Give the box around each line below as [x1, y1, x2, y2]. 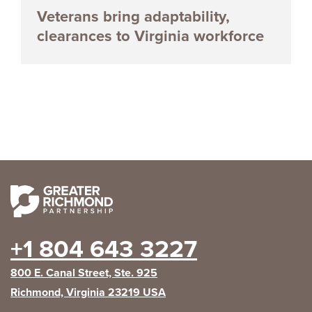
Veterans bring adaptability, [37, 5, 230, 28]
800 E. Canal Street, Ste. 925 [10, 264, 157, 281]
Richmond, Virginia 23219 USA [10, 283, 166, 300]
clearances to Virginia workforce [37, 24, 264, 47]
